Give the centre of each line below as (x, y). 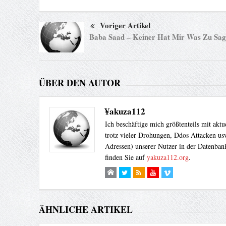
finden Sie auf (126, 157)
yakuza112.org (167, 157)
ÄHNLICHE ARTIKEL (86, 210)
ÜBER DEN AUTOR (79, 83)
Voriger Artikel (125, 25)
